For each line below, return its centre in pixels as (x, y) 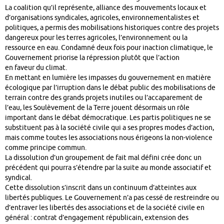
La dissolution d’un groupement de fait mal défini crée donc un (103, 158)
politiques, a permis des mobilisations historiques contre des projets (112, 28)
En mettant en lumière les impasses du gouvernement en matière (108, 78)
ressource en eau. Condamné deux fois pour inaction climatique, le (109, 48)
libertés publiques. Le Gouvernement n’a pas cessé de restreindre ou (112, 198)
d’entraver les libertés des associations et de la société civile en (105, 208)
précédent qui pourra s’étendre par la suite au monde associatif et (108, 168)
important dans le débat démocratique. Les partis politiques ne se (108, 118)
